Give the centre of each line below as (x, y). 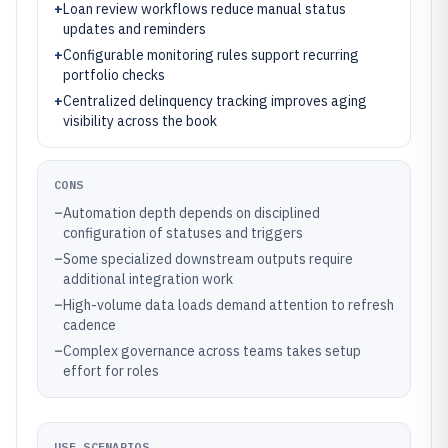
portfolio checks (114, 75)
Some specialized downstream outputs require (208, 259)
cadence (89, 325)
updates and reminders (134, 29)
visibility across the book (140, 121)
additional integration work (148, 279)
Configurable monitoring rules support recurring (211, 55)
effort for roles (111, 371)
